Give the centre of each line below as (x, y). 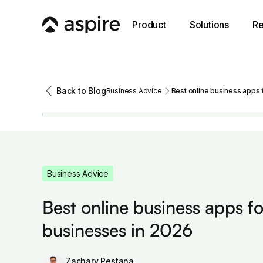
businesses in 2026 (117, 230)
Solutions (209, 25)
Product (149, 25)
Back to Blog (81, 91)
